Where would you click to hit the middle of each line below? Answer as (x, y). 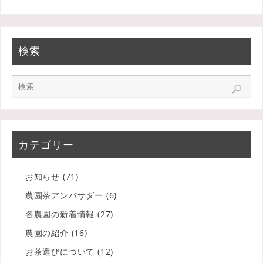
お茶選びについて (60, 252)
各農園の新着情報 (60, 214)
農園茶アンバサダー (64, 195)
